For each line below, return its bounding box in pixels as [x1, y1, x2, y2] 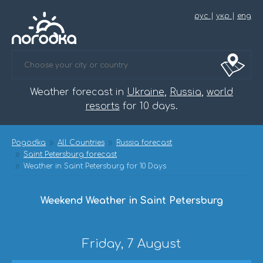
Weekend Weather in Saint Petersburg [40, 195, 223, 206]
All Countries [58, 139, 104, 147]
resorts [85, 101, 120, 112]
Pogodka [12, 139, 46, 147]
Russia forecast [116, 139, 172, 147]
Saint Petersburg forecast [23, 150, 117, 159]
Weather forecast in [30, 87, 127, 97]
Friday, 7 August [82, 237, 181, 251]
